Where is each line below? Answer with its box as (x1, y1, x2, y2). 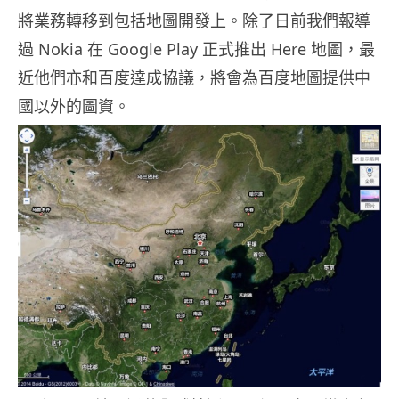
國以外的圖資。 (18, 95, 130, 118)
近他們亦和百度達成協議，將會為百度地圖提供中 (18, 67, 370, 89)
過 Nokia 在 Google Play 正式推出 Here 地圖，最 (18, 38, 375, 61)
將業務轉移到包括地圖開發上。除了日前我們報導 (18, 10, 370, 32)
